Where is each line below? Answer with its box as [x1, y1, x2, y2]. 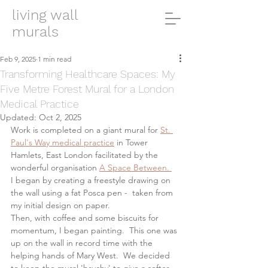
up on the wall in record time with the [11, 237, 155, 248]
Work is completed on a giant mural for [11, 124, 160, 135]
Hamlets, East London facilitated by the [11, 150, 160, 160]
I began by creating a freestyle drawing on [11, 175, 173, 185]
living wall [12, 7, 78, 23]
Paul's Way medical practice [11, 137, 114, 148]
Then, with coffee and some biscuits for [11, 212, 161, 223]
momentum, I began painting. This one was [11, 225, 179, 236]
